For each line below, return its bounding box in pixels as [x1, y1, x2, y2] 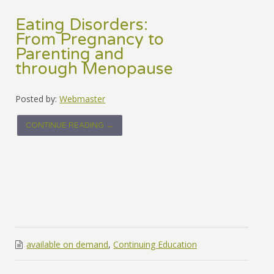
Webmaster [59, 93, 106, 105]
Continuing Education [113, 239, 198, 251]
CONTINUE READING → [26, 120, 114, 131]
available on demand [26, 239, 109, 251]
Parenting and [15, 45, 125, 65]
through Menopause [15, 59, 174, 80]
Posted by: [15, 93, 57, 105]
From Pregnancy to [15, 30, 165, 50]
